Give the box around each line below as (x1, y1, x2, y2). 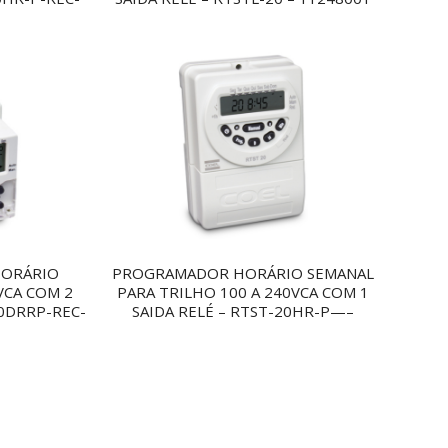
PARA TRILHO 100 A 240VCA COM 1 (117, 281, 370, 302)
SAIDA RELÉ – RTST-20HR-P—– (132, 300, 355, 321)
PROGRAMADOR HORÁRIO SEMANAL (112, 262, 375, 283)
